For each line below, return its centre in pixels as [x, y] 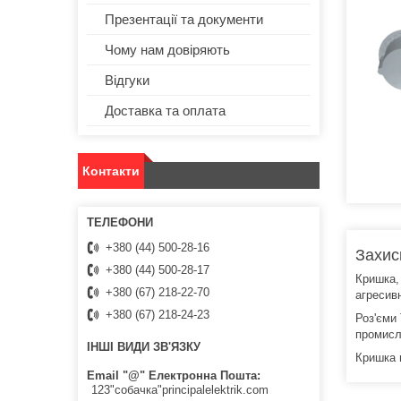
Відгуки [127, 81]
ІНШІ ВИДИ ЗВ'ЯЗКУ [144, 347]
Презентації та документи [184, 20]
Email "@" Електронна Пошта [172, 375]
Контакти [111, 171]
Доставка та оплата [165, 111]
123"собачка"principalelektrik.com [180, 389]
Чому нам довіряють [167, 50]
